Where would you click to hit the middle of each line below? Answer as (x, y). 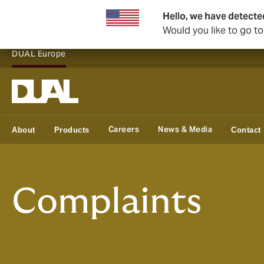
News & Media (185, 129)
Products (72, 130)
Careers (123, 129)
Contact (246, 130)
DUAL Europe (39, 54)
